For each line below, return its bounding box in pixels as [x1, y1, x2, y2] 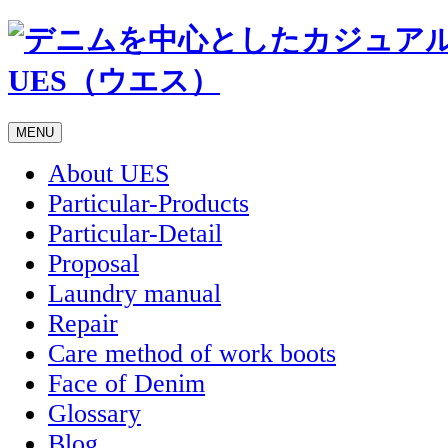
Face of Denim [48, 368, 205, 398]
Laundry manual [48, 278, 221, 308]
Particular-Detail [48, 218, 222, 248]
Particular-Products [48, 188, 249, 218]
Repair [48, 308, 118, 338]
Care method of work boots [48, 338, 336, 368]
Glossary [48, 398, 141, 428]
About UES [48, 158, 169, 188]
